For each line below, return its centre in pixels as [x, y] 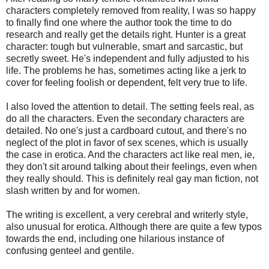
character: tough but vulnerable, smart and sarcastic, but [124, 46]
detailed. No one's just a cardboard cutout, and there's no [126, 130]
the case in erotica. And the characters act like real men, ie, [130, 154]
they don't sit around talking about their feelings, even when [131, 166]
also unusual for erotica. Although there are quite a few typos [134, 226]
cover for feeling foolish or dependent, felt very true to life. [127, 82]
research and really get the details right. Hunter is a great [126, 34]
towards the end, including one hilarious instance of [115, 238]
